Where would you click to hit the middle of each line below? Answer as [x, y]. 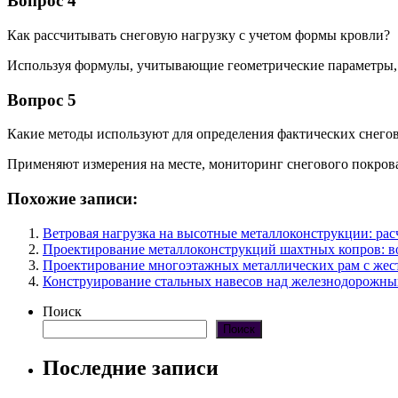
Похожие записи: [72, 198]
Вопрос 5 [42, 99]
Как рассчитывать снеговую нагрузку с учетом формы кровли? [199, 35]
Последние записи [131, 367]
